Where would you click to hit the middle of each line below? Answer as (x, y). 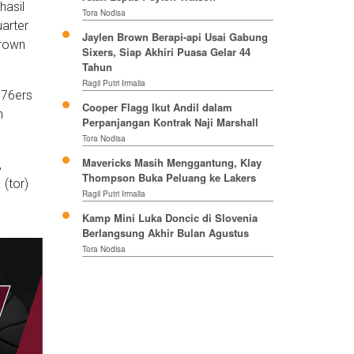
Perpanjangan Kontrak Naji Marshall (170, 122)
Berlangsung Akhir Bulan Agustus (165, 233)
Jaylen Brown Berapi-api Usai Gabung (175, 37)
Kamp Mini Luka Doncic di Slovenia (169, 218)
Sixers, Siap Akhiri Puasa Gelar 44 (166, 52)
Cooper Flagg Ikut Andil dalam (157, 107)
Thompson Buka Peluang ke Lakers (169, 178)
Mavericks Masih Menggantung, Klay (171, 163)
